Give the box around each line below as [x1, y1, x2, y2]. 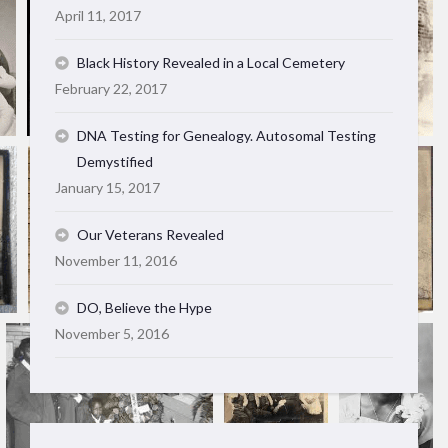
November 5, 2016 [55, 325, 169, 342]
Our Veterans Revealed [77, 226, 224, 243]
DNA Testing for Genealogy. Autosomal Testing [77, 127, 376, 144]
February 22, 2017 [55, 80, 167, 97]
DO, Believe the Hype [77, 299, 212, 316]
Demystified [77, 153, 153, 170]
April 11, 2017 [55, 7, 141, 24]
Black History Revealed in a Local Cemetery [77, 54, 345, 71]
